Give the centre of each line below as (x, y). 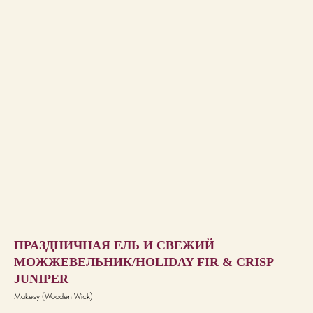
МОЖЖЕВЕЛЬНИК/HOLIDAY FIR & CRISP (144, 262)
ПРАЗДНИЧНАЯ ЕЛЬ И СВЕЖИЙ (114, 245)
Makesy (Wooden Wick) (53, 296)
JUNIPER (41, 279)
